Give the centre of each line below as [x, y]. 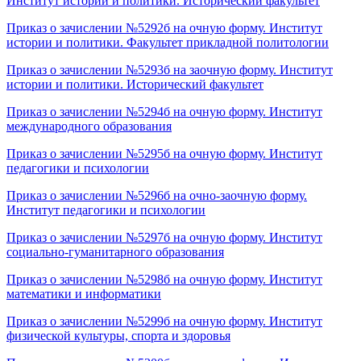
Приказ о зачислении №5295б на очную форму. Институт [164, 153]
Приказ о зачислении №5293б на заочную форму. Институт [170, 69]
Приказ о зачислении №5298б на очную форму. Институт [164, 279]
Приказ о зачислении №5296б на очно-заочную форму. [157, 195]
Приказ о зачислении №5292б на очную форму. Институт [164, 27]
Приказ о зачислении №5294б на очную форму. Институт [164, 111]
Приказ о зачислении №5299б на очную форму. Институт [164, 321]
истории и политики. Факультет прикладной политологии [168, 42]
